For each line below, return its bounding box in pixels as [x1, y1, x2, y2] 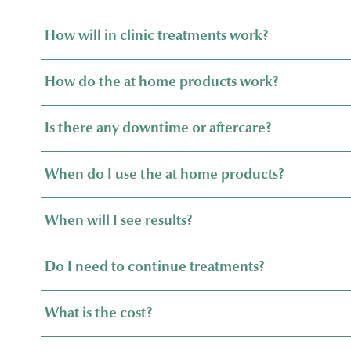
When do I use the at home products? [45, 165, 284, 183]
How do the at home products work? [45, 73, 278, 91]
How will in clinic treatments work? [45, 27, 268, 45]
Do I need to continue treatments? [45, 258, 264, 276]
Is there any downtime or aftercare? [45, 119, 271, 137]
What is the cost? [45, 304, 152, 322]
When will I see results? [45, 212, 192, 230]
